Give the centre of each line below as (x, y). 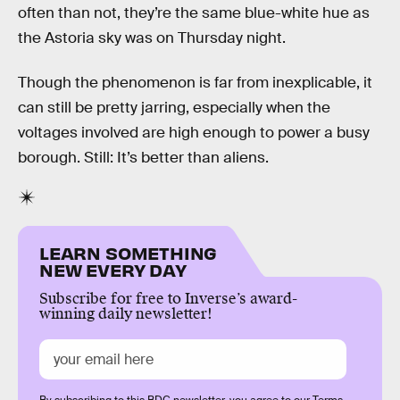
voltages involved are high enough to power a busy (194, 132)
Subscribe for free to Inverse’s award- (168, 298)
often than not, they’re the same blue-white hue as (194, 13)
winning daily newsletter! (126, 313)
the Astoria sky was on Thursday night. (152, 38)
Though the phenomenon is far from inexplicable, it (195, 82)
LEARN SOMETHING (129, 252)
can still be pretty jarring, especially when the (174, 107)
